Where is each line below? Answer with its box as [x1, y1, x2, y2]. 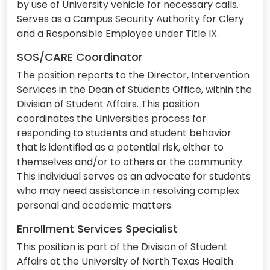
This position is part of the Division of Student [17, 240, 228, 254]
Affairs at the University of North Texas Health [17, 254, 233, 269]
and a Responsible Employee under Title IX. [17, 27, 219, 41]
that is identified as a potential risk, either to [17, 140, 224, 155]
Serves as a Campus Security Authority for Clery [17, 12, 244, 27]
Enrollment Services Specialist [17, 221, 178, 237]
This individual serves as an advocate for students [17, 169, 251, 184]
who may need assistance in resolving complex [17, 184, 239, 198]
